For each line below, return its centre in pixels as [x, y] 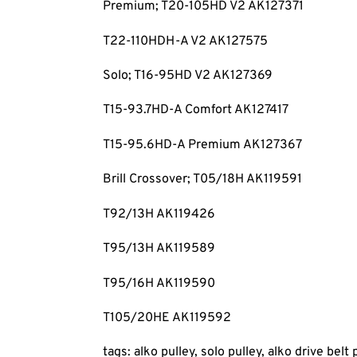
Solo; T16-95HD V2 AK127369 [187, 75]
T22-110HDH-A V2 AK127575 [185, 41]
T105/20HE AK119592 [167, 318]
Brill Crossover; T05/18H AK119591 [202, 180]
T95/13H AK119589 [159, 249]
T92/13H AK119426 [159, 214]
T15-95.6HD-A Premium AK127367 [202, 145]
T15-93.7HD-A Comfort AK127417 [195, 110]
